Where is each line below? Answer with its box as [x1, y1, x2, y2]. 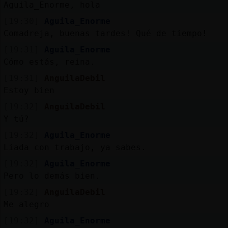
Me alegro [3, 199, 49, 209]
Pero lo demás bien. [3, 170, 100, 181]
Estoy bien [3, 85, 54, 95]
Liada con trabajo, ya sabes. [3, 142, 146, 152]
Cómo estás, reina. [3, 56, 95, 67]
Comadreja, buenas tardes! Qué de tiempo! [3, 28, 207, 38]
